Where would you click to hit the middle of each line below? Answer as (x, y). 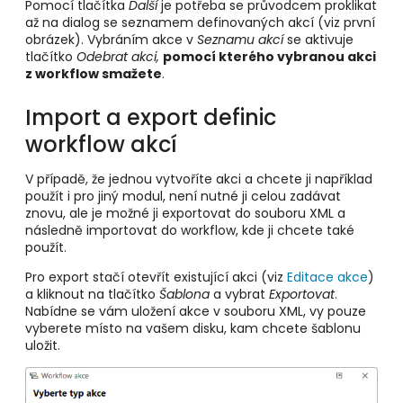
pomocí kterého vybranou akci (269, 56)
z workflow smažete (94, 73)
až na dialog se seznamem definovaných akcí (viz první (200, 22)
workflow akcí (101, 145)
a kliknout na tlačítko (92, 295)
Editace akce (327, 278)
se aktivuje (320, 39)
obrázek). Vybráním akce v (111, 39)
